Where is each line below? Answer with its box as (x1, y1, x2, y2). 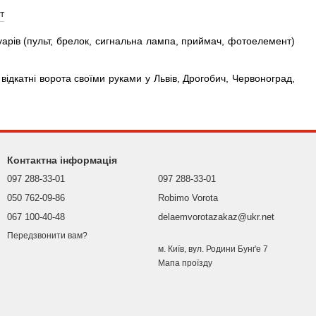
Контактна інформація (7, 154, 117, 166)
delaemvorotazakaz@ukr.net (158, 212, 274, 222)
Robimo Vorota (158, 193, 218, 203)
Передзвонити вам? (7, 231, 87, 241)
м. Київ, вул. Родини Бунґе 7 (158, 244, 268, 254)
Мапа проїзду (158, 258, 212, 268)
